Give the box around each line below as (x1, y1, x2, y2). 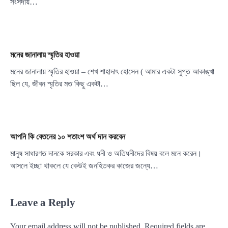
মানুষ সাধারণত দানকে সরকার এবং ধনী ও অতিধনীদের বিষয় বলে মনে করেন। (10, 149, 202, 158)
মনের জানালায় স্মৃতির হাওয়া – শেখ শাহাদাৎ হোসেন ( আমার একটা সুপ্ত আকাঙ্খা (10, 67, 214, 76)
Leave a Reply (10, 196, 75, 209)
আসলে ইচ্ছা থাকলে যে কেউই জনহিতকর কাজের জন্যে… (10, 161, 158, 170)
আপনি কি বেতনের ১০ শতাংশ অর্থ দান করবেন (10, 131, 125, 142)
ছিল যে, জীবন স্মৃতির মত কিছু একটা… (10, 79, 108, 89)
